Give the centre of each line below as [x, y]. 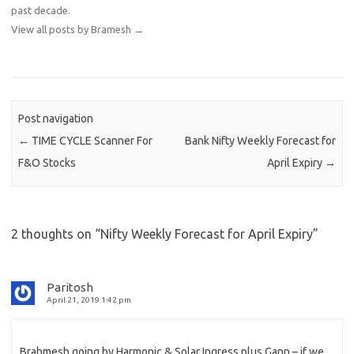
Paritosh [70, 288]
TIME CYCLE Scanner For [91, 140]
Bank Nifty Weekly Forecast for [260, 140]
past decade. [41, 10]
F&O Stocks [47, 162]
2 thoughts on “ [56, 234]
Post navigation [56, 118]
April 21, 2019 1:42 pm [89, 300]
